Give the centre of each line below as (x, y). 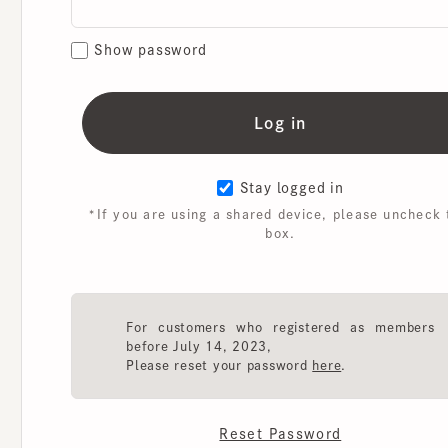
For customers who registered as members (271, 286)
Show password (145, 18)
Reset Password (271, 390)
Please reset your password (211, 322)
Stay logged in (282, 152)
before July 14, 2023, (192, 304)
